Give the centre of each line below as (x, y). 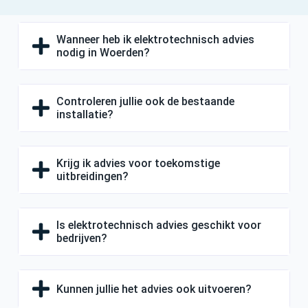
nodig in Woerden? (103, 52)
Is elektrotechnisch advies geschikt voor (159, 225)
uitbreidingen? (92, 176)
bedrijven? (82, 238)
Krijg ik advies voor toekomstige (138, 163)
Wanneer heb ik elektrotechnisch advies (155, 39)
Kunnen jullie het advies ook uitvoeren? (154, 289)
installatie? (85, 114)
